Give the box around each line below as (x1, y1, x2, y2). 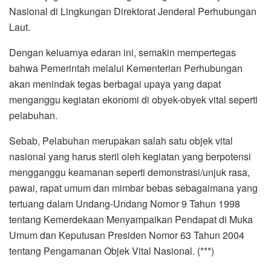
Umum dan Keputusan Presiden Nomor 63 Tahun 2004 (9, 227, 244, 242)
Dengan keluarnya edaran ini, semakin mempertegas (9, 45, 236, 59)
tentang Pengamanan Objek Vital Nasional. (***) (9, 243, 214, 258)
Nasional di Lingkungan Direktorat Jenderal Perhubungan (9, 4, 256, 18)
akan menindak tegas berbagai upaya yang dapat (9, 76, 221, 91)
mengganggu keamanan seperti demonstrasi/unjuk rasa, (9, 165, 250, 179)
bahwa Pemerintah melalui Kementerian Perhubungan (9, 60, 243, 75)
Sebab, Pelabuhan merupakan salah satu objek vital (9, 133, 233, 148)
